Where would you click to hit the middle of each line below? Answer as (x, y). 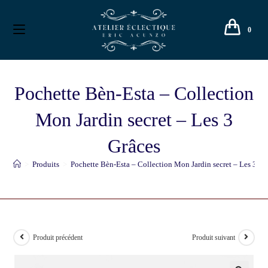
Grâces (134, 146)
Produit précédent (58, 237)
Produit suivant (213, 237)
